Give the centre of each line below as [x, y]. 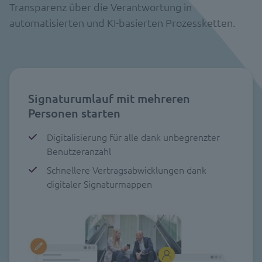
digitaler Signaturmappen [99, 184]
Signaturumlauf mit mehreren [109, 98]
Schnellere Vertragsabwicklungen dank [127, 170]
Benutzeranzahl [79, 151]
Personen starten [74, 113]
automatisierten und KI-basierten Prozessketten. [122, 23]
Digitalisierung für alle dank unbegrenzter [133, 137]
